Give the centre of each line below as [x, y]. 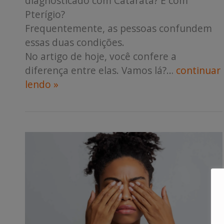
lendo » [42, 84]
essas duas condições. [75, 42]
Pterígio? [45, 14]
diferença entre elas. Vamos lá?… [100, 70]
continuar [198, 70]
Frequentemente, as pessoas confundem [118, 28]
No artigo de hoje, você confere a [101, 56]
